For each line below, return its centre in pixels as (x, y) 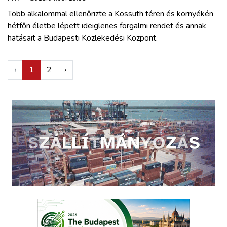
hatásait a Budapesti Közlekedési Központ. (83, 38)
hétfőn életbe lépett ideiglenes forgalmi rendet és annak (107, 26)
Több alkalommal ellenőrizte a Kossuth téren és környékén (110, 13)
